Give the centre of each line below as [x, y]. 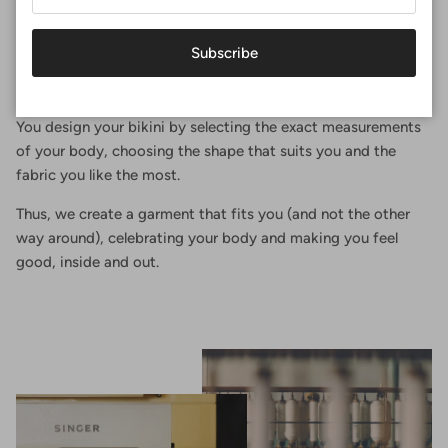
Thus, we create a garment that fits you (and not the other [213, 213]
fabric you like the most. [98, 174]
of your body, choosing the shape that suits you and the [206, 150]
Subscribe [224, 52]
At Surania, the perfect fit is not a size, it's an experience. [211, 102]
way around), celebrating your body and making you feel [207, 237]
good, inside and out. [87, 261]
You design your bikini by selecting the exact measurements [218, 126]
